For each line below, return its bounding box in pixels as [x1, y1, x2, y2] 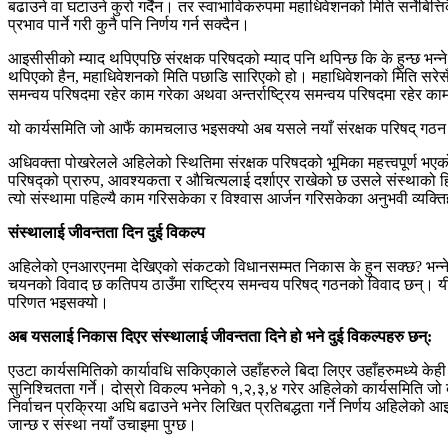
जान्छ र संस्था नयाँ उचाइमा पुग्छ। [8, 416, 197, 434]
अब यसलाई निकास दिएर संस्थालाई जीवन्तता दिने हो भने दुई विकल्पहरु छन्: [8, 328, 432, 346]
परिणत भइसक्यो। [8, 294, 109, 312]
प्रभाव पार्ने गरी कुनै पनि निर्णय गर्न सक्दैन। [8, 16, 250, 34]
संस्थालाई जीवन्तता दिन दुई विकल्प [8, 224, 205, 242]
